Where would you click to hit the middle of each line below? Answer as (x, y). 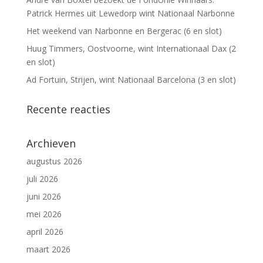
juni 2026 (43, 196)
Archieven (51, 143)
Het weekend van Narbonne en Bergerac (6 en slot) (124, 31)
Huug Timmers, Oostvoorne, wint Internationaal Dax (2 (131, 48)
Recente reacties (68, 109)
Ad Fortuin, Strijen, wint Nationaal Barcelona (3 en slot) (131, 79)
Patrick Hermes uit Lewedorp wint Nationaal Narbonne (130, 13)
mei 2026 (44, 214)
